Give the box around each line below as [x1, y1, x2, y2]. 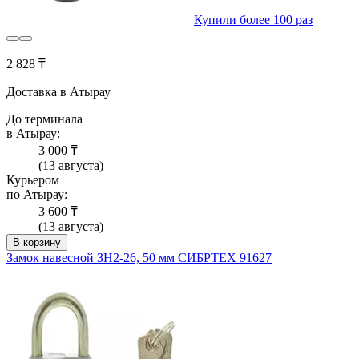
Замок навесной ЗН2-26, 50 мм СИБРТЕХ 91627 [6, 251, 272, 265]
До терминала [6, 112, 83, 127]
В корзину [13, 236, 61, 249]
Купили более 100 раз [194, 13, 313, 27]
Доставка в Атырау [6, 85, 111, 99]
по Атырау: [6, 188, 67, 202]
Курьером [6, 173, 59, 188]
